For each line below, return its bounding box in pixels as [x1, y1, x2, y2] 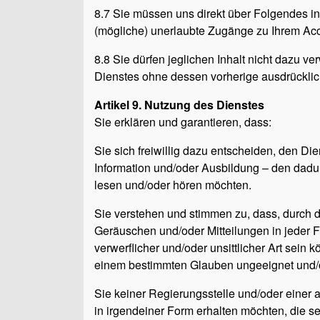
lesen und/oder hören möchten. [94, 176, 251, 193]
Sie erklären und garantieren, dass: [94, 114, 271, 130]
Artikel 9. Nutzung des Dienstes [94, 96, 264, 113]
